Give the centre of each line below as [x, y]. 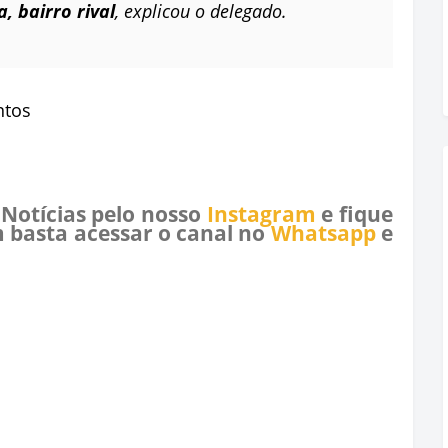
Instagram [261, 213]
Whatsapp [323, 232]
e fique [354, 213]
